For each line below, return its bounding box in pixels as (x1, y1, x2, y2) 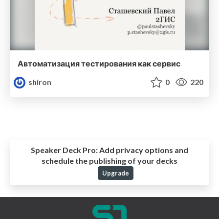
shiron (27, 77, 52, 87)
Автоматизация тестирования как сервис (18, 58, 180, 68)
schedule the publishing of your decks (42, 156, 177, 166)
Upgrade (102, 169, 129, 177)
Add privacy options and (98, 145, 188, 155)
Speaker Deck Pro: (31, 145, 98, 155)
